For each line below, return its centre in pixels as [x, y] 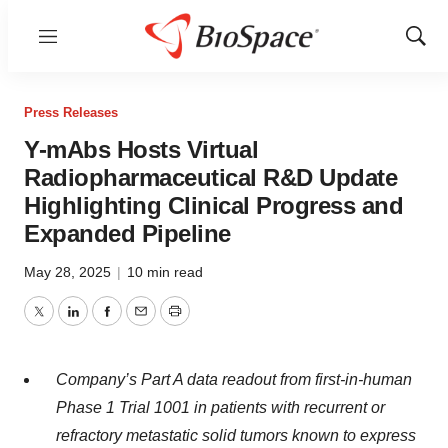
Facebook [141, 323]
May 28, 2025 [69, 272]
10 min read [165, 272]
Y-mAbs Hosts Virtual [141, 149]
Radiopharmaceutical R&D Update [210, 177]
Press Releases [71, 112]
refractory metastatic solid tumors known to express [236, 435]
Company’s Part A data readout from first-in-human [234, 379]
